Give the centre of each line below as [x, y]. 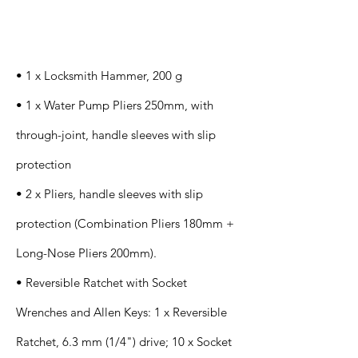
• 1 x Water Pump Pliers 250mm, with [115, 105]
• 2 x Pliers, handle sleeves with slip [109, 194]
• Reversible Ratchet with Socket [101, 282]
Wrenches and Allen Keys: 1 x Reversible [121, 312]
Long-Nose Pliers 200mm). [86, 253]
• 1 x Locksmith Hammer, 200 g [99, 76]
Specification [60, 14]
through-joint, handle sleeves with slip [116, 135]
